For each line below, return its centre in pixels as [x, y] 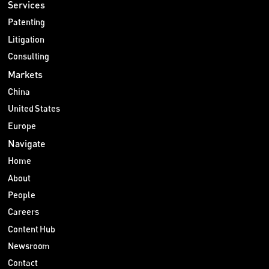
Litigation [26, 39]
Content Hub [32, 229]
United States [34, 109]
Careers [23, 212]
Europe [22, 125]
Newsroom [29, 246]
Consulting [29, 56]
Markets [26, 74]
